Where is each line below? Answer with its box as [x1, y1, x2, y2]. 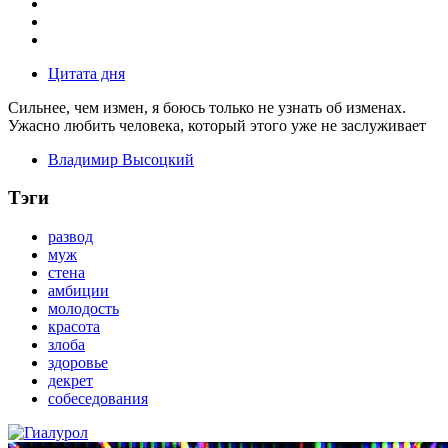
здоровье [48, 353, 108, 371]
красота [48, 317, 100, 335]
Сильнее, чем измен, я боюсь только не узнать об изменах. [8, 98, 406, 116]
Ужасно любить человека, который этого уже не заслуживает [8, 116, 426, 134]
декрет [48, 371, 93, 389]
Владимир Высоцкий [48, 150, 194, 168]
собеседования [48, 389, 148, 407]
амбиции [48, 281, 109, 299]
